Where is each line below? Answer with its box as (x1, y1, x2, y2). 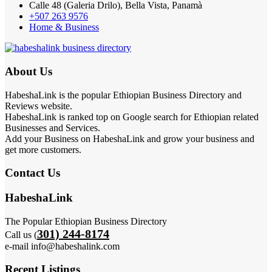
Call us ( (5, 229, 37, 240)
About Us (5, 64, 52, 78)
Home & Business (29, 22, 99, 33)
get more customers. (5, 144, 81, 155)
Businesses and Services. (5, 122, 100, 133)
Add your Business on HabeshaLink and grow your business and (5, 133, 254, 144)
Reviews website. (5, 100, 72, 111)
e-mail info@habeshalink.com (5, 240, 120, 251)
